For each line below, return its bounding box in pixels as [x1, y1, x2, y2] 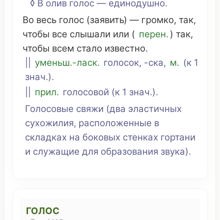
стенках [123, 132, 158, 143]
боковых [82, 132, 120, 143]
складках [25, 132, 67, 143]
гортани [161, 132, 195, 143]
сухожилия [25, 117, 74, 129]
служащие [33, 146, 80, 157]
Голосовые [25, 103, 76, 114]
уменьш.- [35, 57, 77, 68]
